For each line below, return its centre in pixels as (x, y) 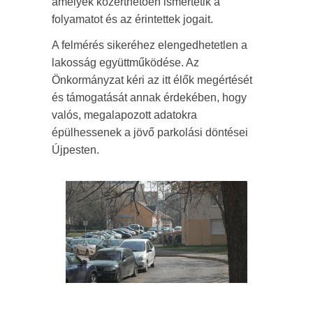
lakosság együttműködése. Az (125, 63)
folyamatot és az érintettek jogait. (132, 19)
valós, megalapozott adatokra (124, 115)
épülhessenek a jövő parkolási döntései (150, 132)
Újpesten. (75, 150)
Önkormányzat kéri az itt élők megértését (152, 80)
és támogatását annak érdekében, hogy (149, 97)
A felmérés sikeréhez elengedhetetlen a (150, 45)
